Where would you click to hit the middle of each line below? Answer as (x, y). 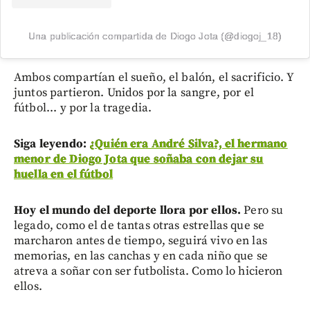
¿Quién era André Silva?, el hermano (189, 144)
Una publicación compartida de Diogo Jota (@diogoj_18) (155, 36)
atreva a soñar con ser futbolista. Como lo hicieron (148, 271)
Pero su (264, 210)
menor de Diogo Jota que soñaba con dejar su (139, 159)
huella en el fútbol (63, 174)
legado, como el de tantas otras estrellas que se (139, 225)
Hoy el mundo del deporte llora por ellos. (129, 210)
